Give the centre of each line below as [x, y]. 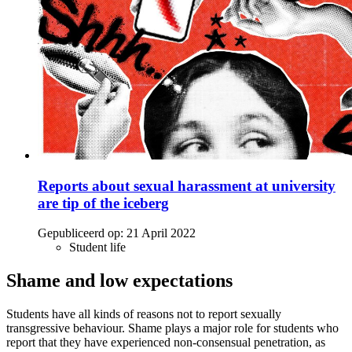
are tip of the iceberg [103, 203]
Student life [97, 247]
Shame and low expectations [119, 281]
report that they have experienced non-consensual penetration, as [166, 343]
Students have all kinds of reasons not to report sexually [144, 314]
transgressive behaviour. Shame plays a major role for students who [172, 328]
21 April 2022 [161, 233]
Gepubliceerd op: [81, 233]
